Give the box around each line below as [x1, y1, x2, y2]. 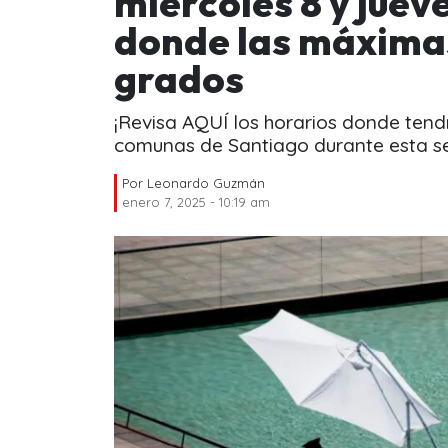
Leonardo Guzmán [147, 174, 265, 191]
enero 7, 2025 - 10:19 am [122, 193, 270, 210]
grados [114, 54, 244, 103]
